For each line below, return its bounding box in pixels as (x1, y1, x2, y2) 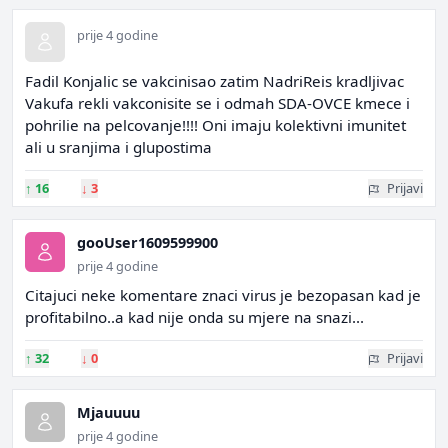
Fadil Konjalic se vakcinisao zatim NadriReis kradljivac (25, 71, 404, 91)
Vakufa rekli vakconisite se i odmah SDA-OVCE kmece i (25, 93, 410, 113)
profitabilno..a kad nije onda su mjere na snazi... (25, 307, 364, 327)
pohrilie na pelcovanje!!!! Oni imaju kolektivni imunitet (25, 115, 406, 135)
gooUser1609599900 (77, 233, 218, 252)
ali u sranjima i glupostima (25, 137, 212, 157)
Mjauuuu (77, 403, 140, 422)
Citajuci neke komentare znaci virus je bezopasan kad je (25, 285, 421, 305)
